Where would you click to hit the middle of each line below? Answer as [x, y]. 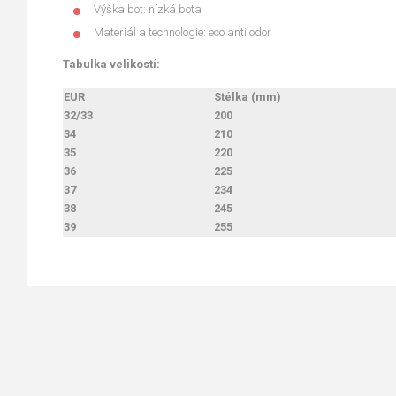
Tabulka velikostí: [111, 64]
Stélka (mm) [247, 96]
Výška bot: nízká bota [148, 9]
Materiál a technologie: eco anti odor [183, 32]
